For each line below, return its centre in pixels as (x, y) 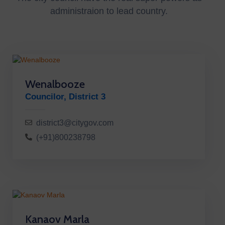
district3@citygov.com (75, 123)
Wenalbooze (55, 84)
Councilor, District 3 (65, 97)
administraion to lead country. (109, 11)
